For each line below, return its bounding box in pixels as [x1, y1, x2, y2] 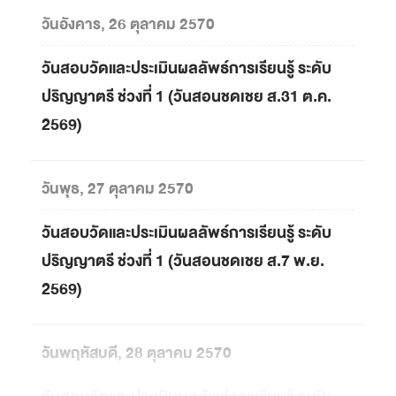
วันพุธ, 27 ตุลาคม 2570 [42, 176, 194, 202]
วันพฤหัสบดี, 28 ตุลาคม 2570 [42, 339, 232, 366]
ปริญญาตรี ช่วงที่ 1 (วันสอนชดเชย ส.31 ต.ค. [42, 83, 331, 111]
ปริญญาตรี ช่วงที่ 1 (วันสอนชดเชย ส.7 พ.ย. [42, 247, 324, 276]
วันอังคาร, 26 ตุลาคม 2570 [42, 11, 215, 38]
